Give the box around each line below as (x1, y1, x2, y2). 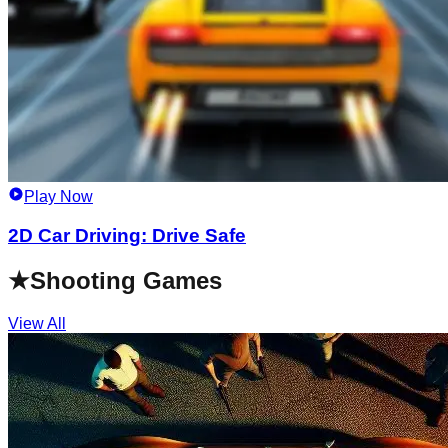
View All (8, 314, 66, 332)
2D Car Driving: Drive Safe (8, 224, 246, 246)
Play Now (24, 188, 93, 206)
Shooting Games (30, 266, 222, 294)
